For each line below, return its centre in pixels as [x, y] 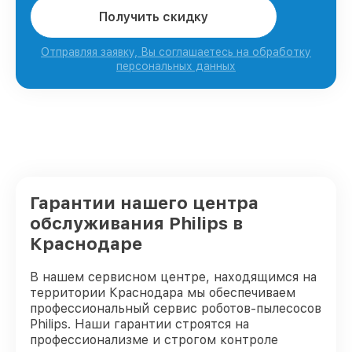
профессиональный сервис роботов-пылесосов [176, 308]
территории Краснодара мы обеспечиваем [163, 293]
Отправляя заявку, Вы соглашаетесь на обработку [176, 52]
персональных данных [176, 66]
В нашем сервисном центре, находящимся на [173, 277]
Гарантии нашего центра [144, 203]
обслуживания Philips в [136, 223]
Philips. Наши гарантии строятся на [139, 324]
